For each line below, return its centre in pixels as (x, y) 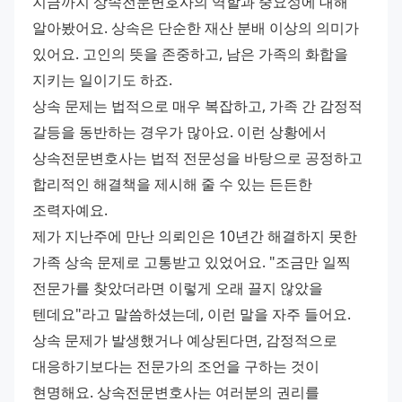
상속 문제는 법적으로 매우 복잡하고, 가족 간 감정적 (197, 105)
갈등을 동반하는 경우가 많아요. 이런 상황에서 (179, 131)
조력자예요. (70, 210)
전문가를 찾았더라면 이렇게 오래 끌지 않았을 (178, 288)
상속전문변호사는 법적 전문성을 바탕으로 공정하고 (197, 157)
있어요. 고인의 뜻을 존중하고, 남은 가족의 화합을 (190, 53)
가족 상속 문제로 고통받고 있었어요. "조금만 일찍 (192, 262)
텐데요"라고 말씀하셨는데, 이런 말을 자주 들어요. (192, 314)
